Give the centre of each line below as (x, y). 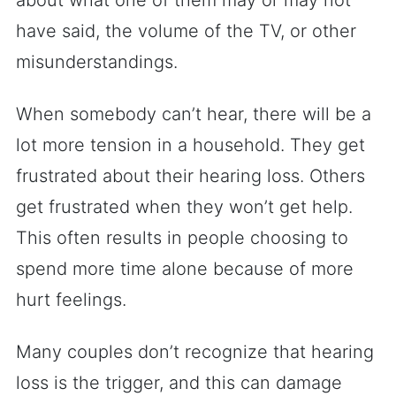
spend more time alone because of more (185, 269)
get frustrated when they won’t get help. (184, 207)
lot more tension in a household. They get (190, 145)
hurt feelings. (71, 300)
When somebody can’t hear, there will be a (194, 114)
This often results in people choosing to (182, 238)
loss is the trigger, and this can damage (179, 383)
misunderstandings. (97, 62)
